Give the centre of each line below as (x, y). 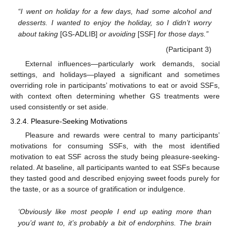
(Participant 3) (188, 49)
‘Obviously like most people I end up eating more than (115, 211)
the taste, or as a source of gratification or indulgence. (98, 189)
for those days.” (183, 34)
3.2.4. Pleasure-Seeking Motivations (69, 121)
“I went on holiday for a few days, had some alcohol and (115, 12)
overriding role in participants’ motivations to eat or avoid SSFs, (115, 85)
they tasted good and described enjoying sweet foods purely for (115, 178)
